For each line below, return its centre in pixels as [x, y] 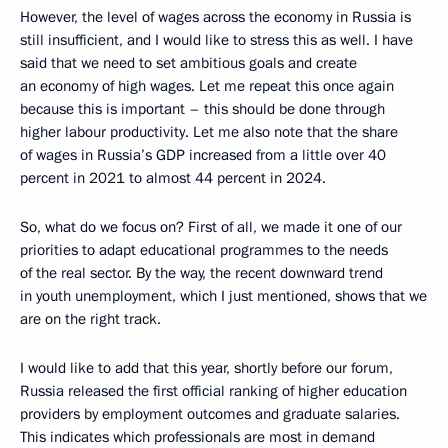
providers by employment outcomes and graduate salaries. [210, 414]
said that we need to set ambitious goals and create [188, 63]
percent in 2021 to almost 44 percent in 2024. [173, 178]
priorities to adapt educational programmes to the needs [204, 250]
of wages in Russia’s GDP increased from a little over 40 [203, 155]
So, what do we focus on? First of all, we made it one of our [211, 227]
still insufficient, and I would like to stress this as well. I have [216, 40]
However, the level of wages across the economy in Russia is [215, 17]
